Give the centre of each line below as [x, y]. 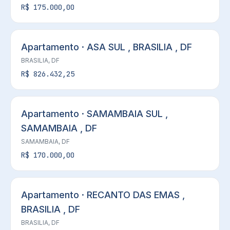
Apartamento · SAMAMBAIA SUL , [94, 114]
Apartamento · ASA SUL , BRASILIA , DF [107, 47]
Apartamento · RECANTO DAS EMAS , [103, 195]
